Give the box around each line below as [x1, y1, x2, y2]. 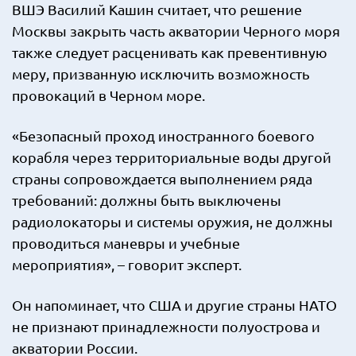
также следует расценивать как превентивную [12, 44, 327, 60]
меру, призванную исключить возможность [12, 65, 310, 82]
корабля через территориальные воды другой [12, 149, 331, 165]
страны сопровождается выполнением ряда [12, 170, 312, 187]
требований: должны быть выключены [12, 192, 281, 208]
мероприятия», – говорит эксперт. [12, 256, 242, 273]
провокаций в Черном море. [12, 87, 205, 103]
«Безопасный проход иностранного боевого [12, 127, 315, 144]
